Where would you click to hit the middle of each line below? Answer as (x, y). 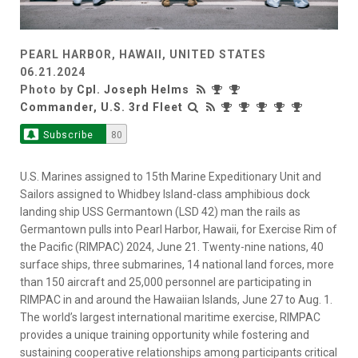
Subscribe (68, 135)
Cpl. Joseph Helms (133, 89)
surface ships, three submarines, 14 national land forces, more (177, 264)
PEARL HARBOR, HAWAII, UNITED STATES (143, 54)
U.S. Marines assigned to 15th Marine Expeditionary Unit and (171, 176)
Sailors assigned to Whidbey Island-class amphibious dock (165, 194)
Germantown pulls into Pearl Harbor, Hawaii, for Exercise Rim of (179, 229)
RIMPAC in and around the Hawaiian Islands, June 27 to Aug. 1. (176, 299)
